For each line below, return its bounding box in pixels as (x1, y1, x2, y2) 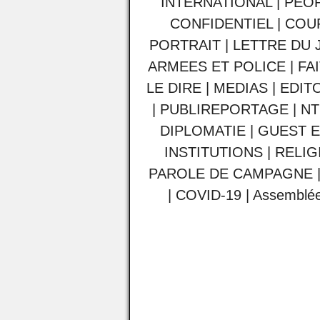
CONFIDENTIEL (170, 16, 273, 32)
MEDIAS (214, 80, 268, 96)
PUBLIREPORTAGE (160, 101, 289, 118)
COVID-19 (175, 187, 241, 204)
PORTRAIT (149, 37, 221, 54)
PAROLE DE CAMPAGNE (148, 166, 313, 182)
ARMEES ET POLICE (148, 59, 286, 75)
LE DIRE (146, 80, 206, 96)
